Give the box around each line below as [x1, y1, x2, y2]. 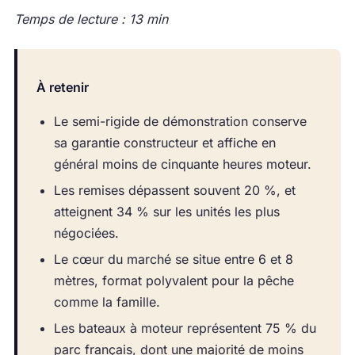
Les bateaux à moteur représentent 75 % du [53, 320, 316, 337]
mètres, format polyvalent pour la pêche [53, 273, 294, 289]
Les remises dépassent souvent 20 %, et [53, 182, 296, 199]
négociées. [53, 225, 119, 242]
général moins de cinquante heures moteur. [53, 156, 311, 173]
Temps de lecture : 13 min [13, 11, 168, 28]
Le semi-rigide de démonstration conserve [53, 113, 307, 130]
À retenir [36, 79, 89, 96]
